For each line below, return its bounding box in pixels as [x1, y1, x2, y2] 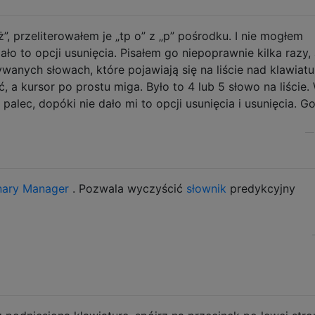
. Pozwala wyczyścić [69, 181, 186, 195]
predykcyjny [226, 181, 295, 195]
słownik [186, 181, 226, 195]
